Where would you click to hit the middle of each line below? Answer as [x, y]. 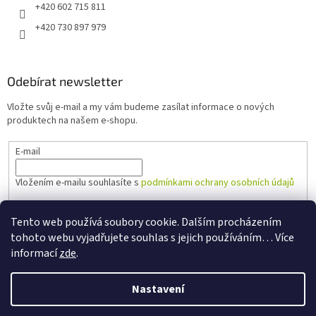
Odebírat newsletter [65, 81]
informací [35, 253]
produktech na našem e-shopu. [72, 120]
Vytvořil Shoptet [171, 278]
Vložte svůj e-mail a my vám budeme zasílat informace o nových [141, 107]
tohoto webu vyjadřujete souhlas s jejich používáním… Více [152, 238]
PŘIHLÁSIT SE [56, 215]
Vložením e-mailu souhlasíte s [78, 182]
